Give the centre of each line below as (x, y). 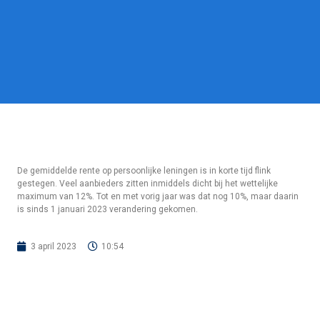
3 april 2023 (54, 247)
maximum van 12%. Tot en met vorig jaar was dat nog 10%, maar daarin (158, 196)
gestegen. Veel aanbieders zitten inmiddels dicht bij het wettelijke (147, 183)
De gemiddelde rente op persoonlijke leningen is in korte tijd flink (144, 170)
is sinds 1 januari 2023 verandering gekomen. (107, 209)
